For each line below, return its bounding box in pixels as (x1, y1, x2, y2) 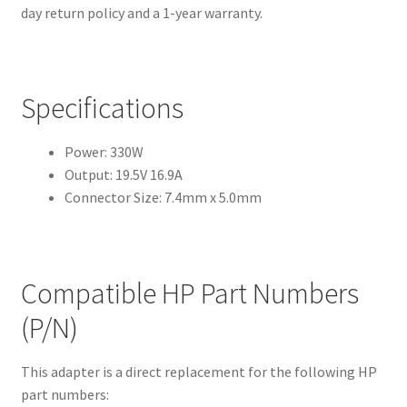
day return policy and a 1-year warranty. (20, 3, 263, 22)
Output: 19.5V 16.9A (64, 165, 183, 184)
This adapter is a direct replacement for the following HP (20, 362, 377, 381)
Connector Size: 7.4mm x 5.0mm (64, 188, 262, 207)
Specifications (20, 90, 184, 127)
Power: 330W (64, 143, 144, 162)
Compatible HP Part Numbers (20, 274, 359, 312)
